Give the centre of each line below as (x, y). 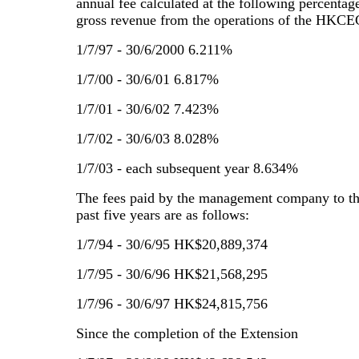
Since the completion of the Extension (187, 333)
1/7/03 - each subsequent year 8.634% (187, 168)
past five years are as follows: (163, 215)
